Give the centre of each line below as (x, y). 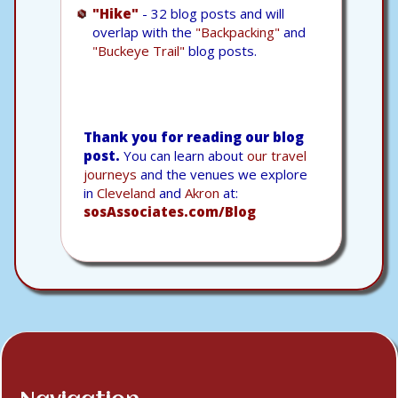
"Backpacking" (238, 32)
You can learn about (183, 155)
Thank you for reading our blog (194, 136)
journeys (110, 174)
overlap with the (144, 32)
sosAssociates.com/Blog (170, 211)
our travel (277, 155)
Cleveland (126, 192)
